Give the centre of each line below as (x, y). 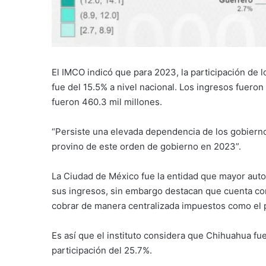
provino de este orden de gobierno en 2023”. (146, 147)
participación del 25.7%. (102, 251)
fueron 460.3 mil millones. (107, 102)
